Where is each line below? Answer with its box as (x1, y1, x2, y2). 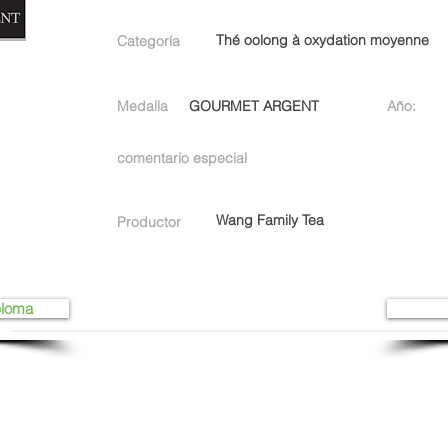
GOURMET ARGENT (189, 97, 319, 115)
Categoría (117, 32, 180, 50)
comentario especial (117, 149, 247, 167)
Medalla (117, 97, 168, 115)
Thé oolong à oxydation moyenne (216, 31, 429, 49)
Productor (117, 213, 181, 231)
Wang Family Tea (216, 211, 324, 229)
